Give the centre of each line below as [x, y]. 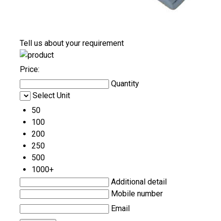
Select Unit [51, 95]
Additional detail [139, 182]
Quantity [125, 83]
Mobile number [137, 193]
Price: [30, 69]
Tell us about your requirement [72, 43]
